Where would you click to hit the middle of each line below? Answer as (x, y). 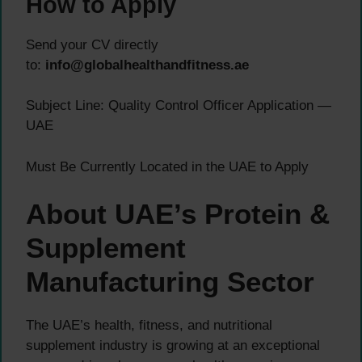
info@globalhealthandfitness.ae (147, 65)
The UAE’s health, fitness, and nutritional (149, 326)
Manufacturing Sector (170, 282)
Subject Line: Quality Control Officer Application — (179, 106)
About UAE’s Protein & (178, 214)
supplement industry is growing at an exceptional (173, 346)
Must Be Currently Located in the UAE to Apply (167, 166)
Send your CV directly (92, 44)
